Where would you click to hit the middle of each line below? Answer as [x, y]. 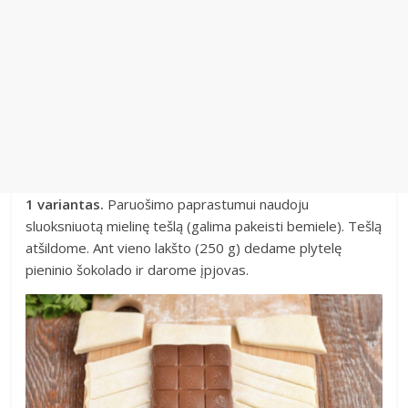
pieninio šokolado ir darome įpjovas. [138, 270]
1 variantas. [65, 204]
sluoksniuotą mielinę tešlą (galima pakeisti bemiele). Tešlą [204, 226]
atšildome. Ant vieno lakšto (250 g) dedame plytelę [184, 248]
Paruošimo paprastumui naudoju [207, 204]
